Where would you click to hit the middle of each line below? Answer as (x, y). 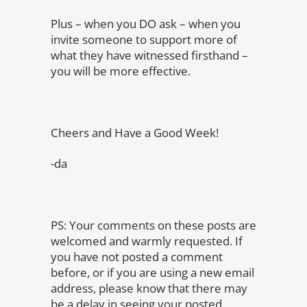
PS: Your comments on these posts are (153, 225)
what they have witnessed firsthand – (149, 55)
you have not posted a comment (137, 257)
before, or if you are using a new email (152, 272)
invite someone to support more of (144, 39)
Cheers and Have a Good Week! (135, 133)
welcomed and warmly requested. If (147, 241)
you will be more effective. (121, 71)
